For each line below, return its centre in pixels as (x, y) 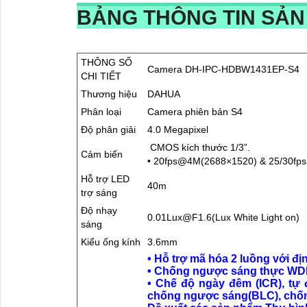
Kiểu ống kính (111, 242)
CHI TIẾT (101, 76)
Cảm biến (102, 154)
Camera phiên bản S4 (195, 111)
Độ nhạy (99, 210)
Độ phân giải (108, 129)
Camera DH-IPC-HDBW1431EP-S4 (223, 69)
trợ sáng (99, 192)
